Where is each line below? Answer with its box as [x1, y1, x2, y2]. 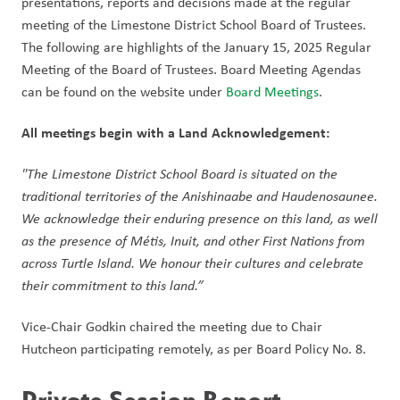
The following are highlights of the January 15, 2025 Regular [21, 37, 371, 56]
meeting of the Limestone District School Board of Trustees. [21, 15, 366, 34]
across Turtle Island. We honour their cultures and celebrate [21, 254, 363, 271]
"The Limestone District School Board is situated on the [21, 164, 337, 182]
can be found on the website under [21, 82, 226, 101]
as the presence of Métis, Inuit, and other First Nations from [21, 231, 365, 249]
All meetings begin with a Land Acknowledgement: [21, 122, 333, 142]
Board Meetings [226, 82, 319, 101]
